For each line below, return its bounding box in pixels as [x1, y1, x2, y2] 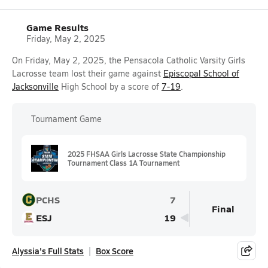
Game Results [26, 20, 89, 34]
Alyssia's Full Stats [12, 245, 84, 257]
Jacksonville [12, 81, 59, 92]
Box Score [96, 245, 133, 257]
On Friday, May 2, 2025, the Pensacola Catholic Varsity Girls [12, 54, 245, 66]
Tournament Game [31, 113, 102, 124]
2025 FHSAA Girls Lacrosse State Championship [68, 148, 226, 159]
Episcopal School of [163, 68, 239, 79]
